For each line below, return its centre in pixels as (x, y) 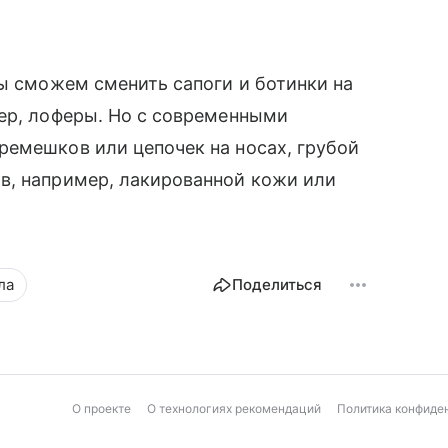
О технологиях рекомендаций (234, 409)
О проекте (101, 409)
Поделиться (277, 285)
